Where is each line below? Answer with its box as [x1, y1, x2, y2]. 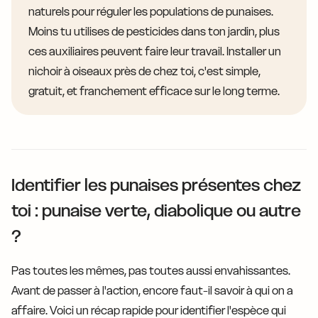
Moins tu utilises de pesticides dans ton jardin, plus [28, 24, 280, 39]
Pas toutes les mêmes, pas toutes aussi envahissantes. [11, 263, 290, 278]
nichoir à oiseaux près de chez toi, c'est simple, [28, 64, 261, 79]
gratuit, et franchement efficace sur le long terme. [28, 84, 280, 99]
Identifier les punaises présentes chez [11, 174, 301, 197]
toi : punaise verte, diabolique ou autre [11, 199, 301, 222]
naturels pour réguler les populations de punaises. [28, 4, 273, 19]
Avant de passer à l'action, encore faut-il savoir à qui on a [11, 283, 293, 298]
